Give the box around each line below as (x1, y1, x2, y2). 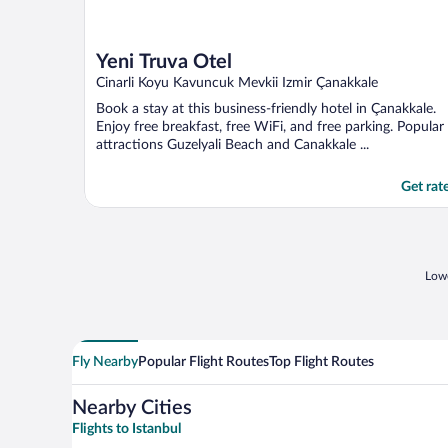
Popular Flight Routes (138, 354, 269, 369)
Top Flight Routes (269, 354, 374, 369)
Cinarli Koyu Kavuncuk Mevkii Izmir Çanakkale (96, 75, 378, 90)
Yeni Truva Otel (96, 51, 232, 72)
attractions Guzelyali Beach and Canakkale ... (96, 137, 369, 152)
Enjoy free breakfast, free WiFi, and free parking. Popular (96, 119, 444, 134)
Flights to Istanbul (72, 421, 181, 436)
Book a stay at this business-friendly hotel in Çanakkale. (96, 101, 436, 116)
